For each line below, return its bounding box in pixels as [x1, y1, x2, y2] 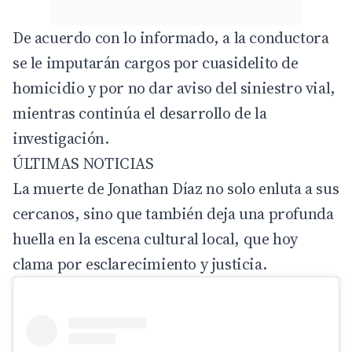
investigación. [13, 126, 109, 149]
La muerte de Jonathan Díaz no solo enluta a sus [13, 177, 339, 200]
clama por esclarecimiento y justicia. [13, 252, 267, 275]
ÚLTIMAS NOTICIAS [13, 152, 154, 174]
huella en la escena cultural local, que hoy [13, 227, 298, 250]
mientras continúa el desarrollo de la [13, 101, 267, 124]
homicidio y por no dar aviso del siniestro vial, [13, 76, 335, 99]
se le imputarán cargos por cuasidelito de [13, 51, 299, 74]
